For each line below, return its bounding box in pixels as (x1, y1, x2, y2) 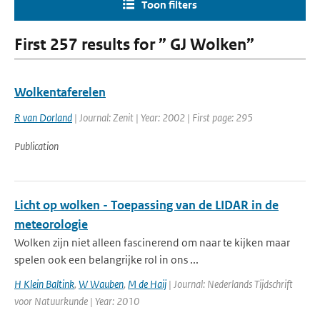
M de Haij (128, 277, 166, 291)
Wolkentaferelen (14, 84, 106, 100)
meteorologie (14, 216, 88, 232)
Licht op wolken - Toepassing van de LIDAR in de (14, 197, 279, 213)
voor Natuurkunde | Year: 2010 (14, 294, 139, 308)
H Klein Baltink (14, 277, 74, 291)
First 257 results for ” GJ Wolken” (14, 35, 254, 54)
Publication (14, 139, 59, 153)
